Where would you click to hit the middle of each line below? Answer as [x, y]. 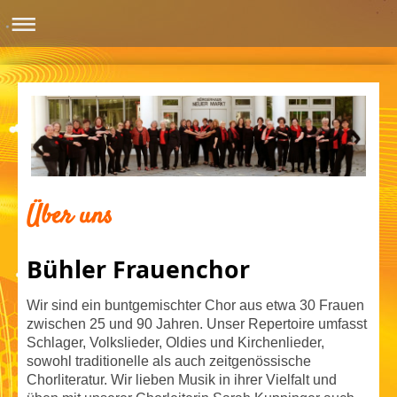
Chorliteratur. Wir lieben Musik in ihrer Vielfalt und [182, 380]
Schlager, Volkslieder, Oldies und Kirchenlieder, [175, 343]
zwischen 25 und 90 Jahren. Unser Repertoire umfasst [197, 324]
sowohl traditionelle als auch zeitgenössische [169, 362]
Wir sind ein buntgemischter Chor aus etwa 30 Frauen [195, 306]
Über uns [70, 216]
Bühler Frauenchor [138, 270]
